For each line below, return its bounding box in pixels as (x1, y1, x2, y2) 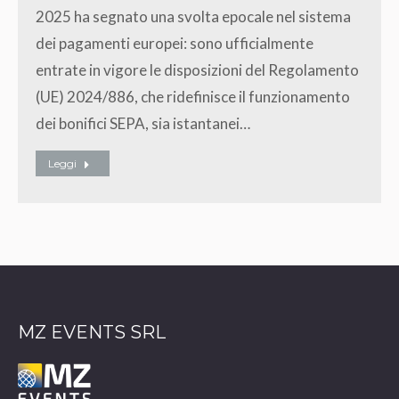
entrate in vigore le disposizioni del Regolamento (36, 60, 359, 79)
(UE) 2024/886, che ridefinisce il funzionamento (36, 86, 350, 106)
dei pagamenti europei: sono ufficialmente (36, 33, 313, 53)
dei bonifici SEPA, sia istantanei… (36, 113, 250, 133)
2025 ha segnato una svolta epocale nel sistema (36, 6, 351, 26)
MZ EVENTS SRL (18, 321, 166, 343)
